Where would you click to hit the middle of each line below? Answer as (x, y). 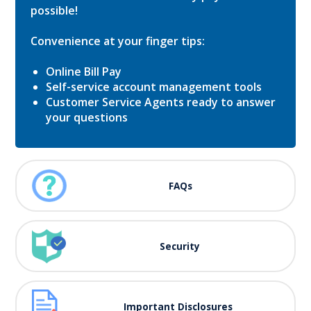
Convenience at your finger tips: (118, 41)
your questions (87, 117)
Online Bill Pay (84, 72)
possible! (54, 10)
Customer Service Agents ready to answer (161, 102)
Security (180, 246)
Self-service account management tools (154, 87)
